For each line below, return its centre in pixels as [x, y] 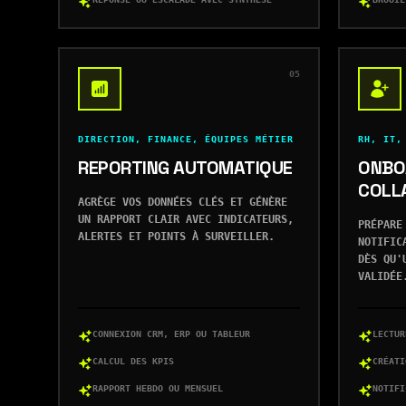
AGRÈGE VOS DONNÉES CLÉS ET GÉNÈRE [183, 202]
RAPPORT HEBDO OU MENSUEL [158, 388]
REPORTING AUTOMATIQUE [185, 168]
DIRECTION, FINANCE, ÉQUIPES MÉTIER [186, 139]
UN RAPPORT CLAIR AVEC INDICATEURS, [186, 219]
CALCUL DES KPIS [133, 361]
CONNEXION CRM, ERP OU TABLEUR [171, 334]
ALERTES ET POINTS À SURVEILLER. [176, 237]
